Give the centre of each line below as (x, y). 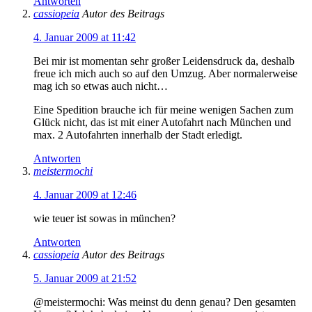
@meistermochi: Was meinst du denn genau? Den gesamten (165, 302)
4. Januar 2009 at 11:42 (85, 37)
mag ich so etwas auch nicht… (101, 86)
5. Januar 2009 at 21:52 (85, 278)
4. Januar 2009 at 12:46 (85, 194)
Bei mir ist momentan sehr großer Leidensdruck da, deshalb (164, 61)
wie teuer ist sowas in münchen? (104, 218)
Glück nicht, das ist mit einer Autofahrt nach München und (162, 122)
